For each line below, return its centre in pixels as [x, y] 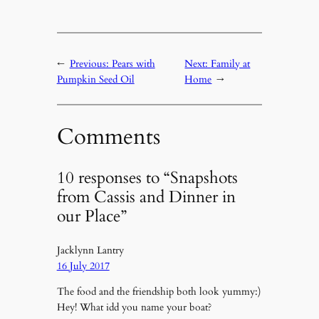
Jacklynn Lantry [90, 250]
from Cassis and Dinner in [146, 197]
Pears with [133, 63]
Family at [231, 63]
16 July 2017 [83, 266]
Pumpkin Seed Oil [95, 79]
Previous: [90, 63]
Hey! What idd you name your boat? [134, 307]
